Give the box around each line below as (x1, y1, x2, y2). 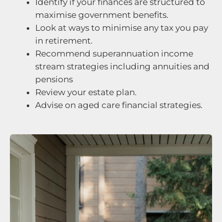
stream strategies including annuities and (35, 61, 210, 72)
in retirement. (35, 36, 93, 46)
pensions (35, 74, 73, 85)
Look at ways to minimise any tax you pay (35, 23, 208, 33)
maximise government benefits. (35, 10, 168, 20)
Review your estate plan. (35, 87, 137, 98)
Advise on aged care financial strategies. (35, 100, 203, 111)
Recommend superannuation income (35, 49, 193, 59)
